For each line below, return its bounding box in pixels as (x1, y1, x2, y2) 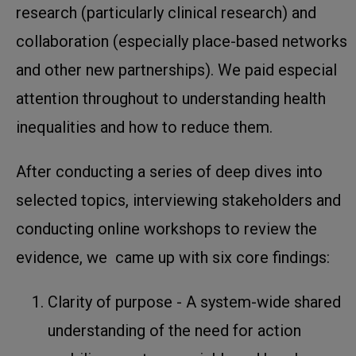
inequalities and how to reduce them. (16, 117, 273, 137)
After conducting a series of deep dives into (16, 161, 323, 181)
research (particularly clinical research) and (16, 2, 316, 22)
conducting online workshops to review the (16, 219, 317, 238)
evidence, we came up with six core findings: (16, 247, 330, 267)
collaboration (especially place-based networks (16, 31, 347, 51)
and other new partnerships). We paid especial (16, 60, 337, 79)
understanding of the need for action (48, 320, 301, 340)
